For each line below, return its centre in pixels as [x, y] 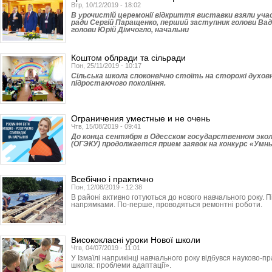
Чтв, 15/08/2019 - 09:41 [106, 126]
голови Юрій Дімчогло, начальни [130, 30]
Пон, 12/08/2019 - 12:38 [107, 187]
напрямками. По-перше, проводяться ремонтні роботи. [167, 205]
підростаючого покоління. [118, 83]
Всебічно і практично [112, 179]
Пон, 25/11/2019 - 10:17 [106, 66]
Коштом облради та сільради [128, 58]
